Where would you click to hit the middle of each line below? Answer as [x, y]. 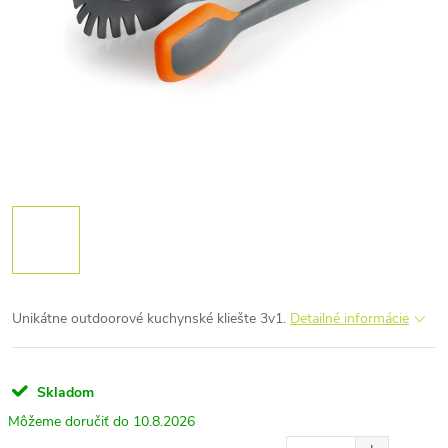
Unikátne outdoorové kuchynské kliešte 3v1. [151, 318]
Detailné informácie [349, 318]
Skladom [63, 392]
